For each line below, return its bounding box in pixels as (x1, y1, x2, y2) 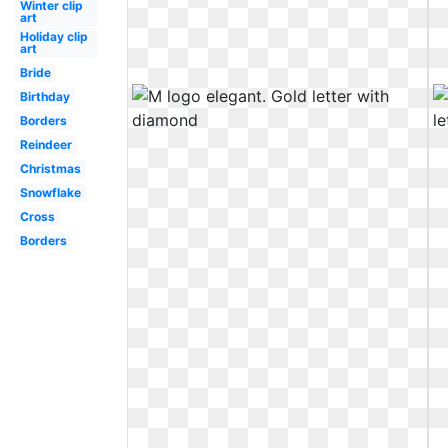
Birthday (19, 89, 70, 104)
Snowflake (19, 185, 81, 200)
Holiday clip (19, 29, 88, 44)
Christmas (19, 161, 81, 176)
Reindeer (19, 137, 72, 152)
